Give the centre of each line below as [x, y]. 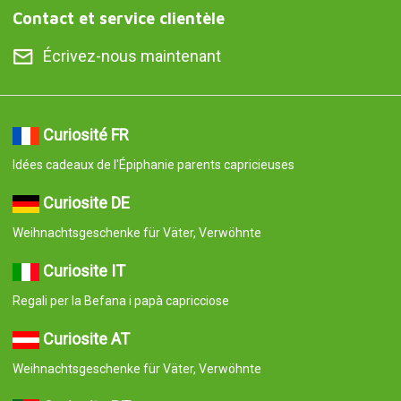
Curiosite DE [86, 203]
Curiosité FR [85, 135]
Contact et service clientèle [118, 19]
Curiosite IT [84, 271]
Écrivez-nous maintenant [132, 56]
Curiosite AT [86, 339]
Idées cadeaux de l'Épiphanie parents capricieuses [153, 165]
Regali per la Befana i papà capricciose [120, 301]
